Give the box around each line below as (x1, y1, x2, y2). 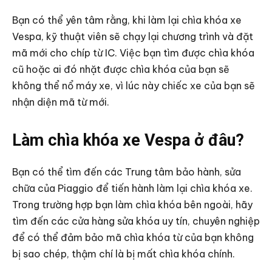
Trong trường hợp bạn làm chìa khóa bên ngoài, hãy (12, 198, 253, 211)
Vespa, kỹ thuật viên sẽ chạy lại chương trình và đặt (12, 30, 253, 42)
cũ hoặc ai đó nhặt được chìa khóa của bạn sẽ (12, 63, 229, 75)
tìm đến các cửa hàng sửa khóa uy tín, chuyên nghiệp (12, 214, 260, 227)
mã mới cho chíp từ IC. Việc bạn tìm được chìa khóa (12, 46, 254, 59)
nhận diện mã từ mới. (12, 95, 112, 108)
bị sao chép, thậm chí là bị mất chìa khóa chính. (12, 247, 237, 260)
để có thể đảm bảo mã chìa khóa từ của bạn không (12, 231, 254, 243)
